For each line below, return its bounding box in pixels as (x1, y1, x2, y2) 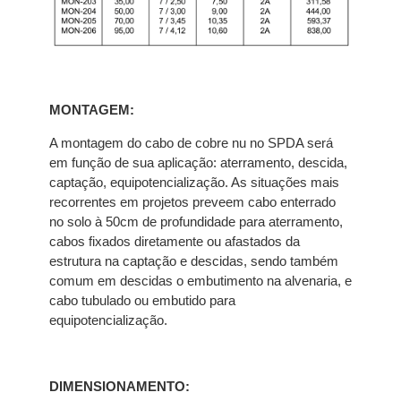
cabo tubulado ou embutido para (49, 292, 235, 308)
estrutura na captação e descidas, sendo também (49, 252, 338, 269)
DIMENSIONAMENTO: (49, 378, 190, 394)
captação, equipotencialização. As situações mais (49, 174, 339, 190)
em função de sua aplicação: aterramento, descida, (49, 154, 347, 170)
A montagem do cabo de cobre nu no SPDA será (49, 134, 333, 150)
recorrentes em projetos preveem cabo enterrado (49, 193, 336, 209)
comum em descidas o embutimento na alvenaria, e (49, 272, 352, 288)
